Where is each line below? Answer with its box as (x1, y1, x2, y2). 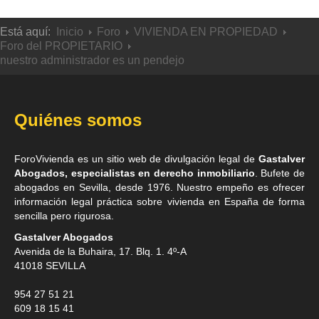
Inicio (56, 25, 83, 38)
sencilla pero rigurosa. (14, 209, 114, 221)
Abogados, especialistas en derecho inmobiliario (14, 167, 255, 179)
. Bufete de (254, 167, 305, 179)
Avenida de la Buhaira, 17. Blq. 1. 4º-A (14, 245, 187, 257)
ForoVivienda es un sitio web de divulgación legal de (14, 152, 258, 164)
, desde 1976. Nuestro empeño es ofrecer (108, 181, 305, 193)
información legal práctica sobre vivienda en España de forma (14, 195, 305, 207)
